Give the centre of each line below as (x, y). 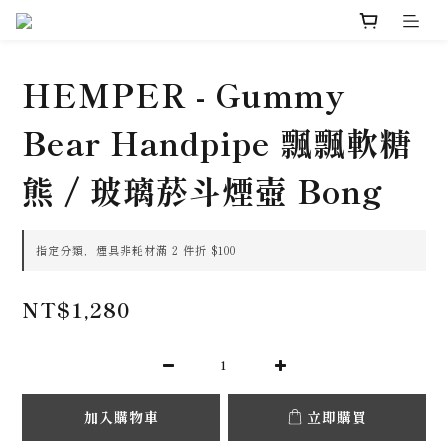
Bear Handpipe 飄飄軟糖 (217, 141)
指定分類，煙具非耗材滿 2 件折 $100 (136, 249)
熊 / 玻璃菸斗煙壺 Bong (202, 189)
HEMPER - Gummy (183, 93)
